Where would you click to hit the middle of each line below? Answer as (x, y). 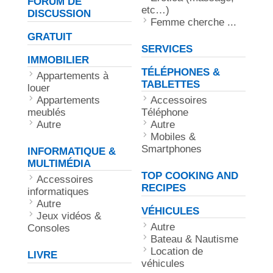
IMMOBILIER (58, 60)
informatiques (58, 192)
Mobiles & (173, 137)
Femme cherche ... (193, 22)
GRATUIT (50, 37)
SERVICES (167, 49)
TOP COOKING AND (190, 176)
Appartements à (73, 76)
